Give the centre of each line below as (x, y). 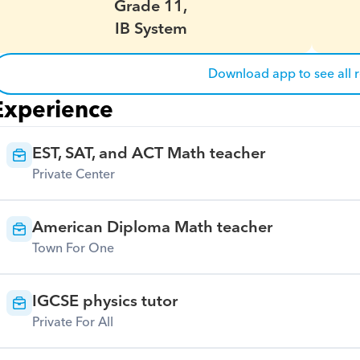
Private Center (73, 174)
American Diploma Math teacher (152, 227)
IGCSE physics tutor (104, 301)
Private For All (72, 322)
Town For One (73, 248)
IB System (151, 29)
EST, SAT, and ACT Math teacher (148, 153)
